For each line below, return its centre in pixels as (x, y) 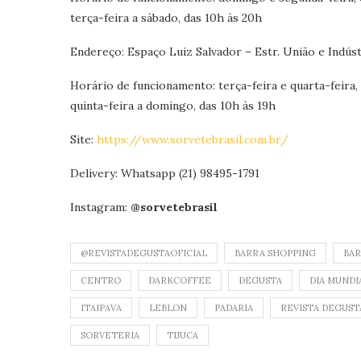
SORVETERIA (110, 335)
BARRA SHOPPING (275, 253)
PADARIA (234, 308)
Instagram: (100, 207)
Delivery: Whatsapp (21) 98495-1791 (165, 173)
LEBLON (168, 308)
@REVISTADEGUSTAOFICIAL (144, 253)
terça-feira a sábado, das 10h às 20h (166, 18)
